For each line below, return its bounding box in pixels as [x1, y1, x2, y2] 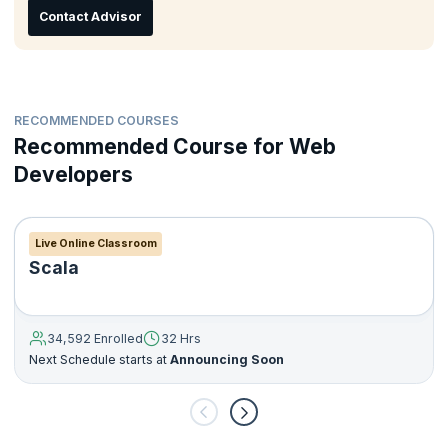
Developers [14, 161, 133, 187]
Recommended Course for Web [14, 133, 336, 159]
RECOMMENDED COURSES [14, 112, 179, 128]
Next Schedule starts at [29, 352, 167, 368]
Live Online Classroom [34, 237, 157, 251]
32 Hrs [161, 331, 201, 347]
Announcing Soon [167, 352, 284, 368]
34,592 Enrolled [47, 331, 143, 347]
